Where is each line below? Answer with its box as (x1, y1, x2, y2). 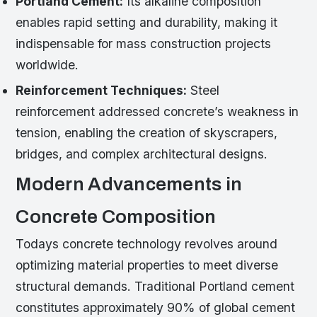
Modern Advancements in (16, 174, 243, 195)
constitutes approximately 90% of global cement (16, 300, 296, 316)
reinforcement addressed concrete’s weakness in (16, 103, 299, 119)
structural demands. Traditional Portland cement (16, 279, 295, 294)
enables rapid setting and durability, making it (16, 15, 278, 30)
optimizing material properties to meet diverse (16, 258, 279, 273)
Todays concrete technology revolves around (16, 236, 278, 252)
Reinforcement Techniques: (16, 82, 188, 98)
